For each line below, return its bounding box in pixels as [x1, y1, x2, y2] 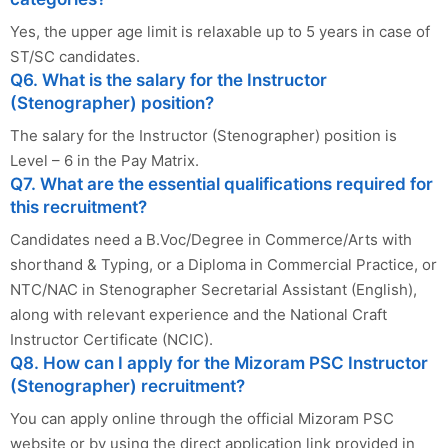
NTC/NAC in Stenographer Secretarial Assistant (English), [10, 279, 417, 299]
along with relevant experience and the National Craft [10, 304, 387, 324]
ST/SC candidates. [10, 46, 140, 66]
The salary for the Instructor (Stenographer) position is [10, 125, 397, 145]
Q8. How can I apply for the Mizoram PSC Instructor [10, 352, 428, 373]
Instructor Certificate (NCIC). [10, 329, 213, 349]
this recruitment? [10, 196, 147, 217]
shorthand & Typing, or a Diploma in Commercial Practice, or [10, 254, 437, 274]
